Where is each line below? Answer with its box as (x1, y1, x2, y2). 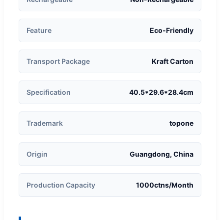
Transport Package (27, 56, 90, 65)
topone (169, 118, 193, 127)
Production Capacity (27, 180, 95, 189)
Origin (27, 149, 48, 158)
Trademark (27, 118, 63, 127)
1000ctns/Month (136, 180, 193, 189)
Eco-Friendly (150, 26, 193, 34)
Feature (27, 26, 52, 34)
